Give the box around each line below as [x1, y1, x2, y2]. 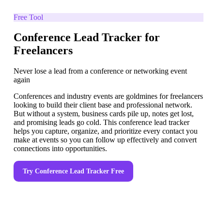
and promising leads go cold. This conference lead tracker [14, 118, 189, 127]
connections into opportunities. [14, 144, 107, 153]
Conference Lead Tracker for [14, 31, 160, 44]
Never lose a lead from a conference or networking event [14, 67, 187, 76]
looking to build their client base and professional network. [14, 101, 192, 109]
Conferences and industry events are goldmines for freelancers [14, 92, 203, 101]
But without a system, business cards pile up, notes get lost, [14, 109, 194, 118]
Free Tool [14, 13, 43, 21]
